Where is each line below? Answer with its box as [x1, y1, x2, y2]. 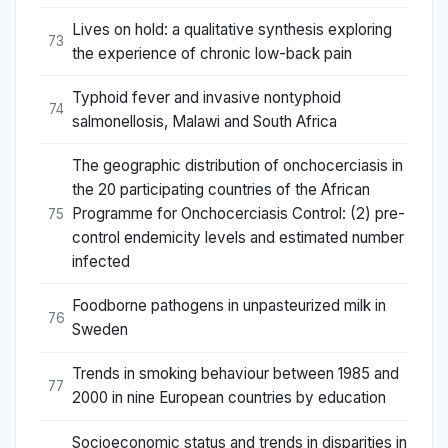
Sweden [72, 320, 128, 340]
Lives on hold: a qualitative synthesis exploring [72, 19, 392, 39]
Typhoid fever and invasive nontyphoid [72, 87, 341, 107]
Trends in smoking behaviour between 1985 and [72, 364, 399, 384]
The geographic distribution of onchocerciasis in [72, 156, 403, 176]
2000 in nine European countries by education [72, 388, 386, 408]
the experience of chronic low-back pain [72, 43, 352, 63]
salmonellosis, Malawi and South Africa [72, 111, 337, 131]
